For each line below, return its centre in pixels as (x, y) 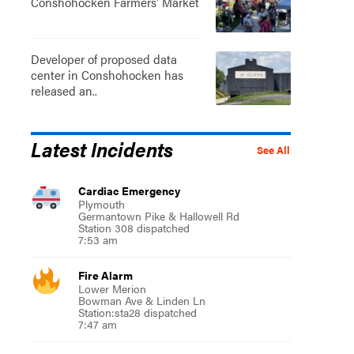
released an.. (64, 90)
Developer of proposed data (104, 58)
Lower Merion (112, 288)
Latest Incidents (102, 148)
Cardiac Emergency (129, 190)
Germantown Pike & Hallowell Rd (158, 215)
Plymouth (101, 203)
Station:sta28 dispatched (137, 312)
